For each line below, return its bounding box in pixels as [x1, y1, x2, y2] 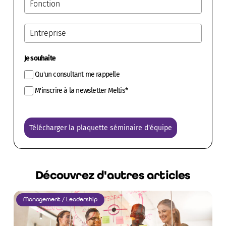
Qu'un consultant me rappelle [35, 70, 120, 79]
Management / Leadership [23, 196, 97, 203]
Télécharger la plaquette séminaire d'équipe [29, 123, 172, 132]
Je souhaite [24, 53, 56, 63]
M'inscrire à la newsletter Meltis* [35, 86, 128, 95]
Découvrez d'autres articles [35, 167, 191, 183]
